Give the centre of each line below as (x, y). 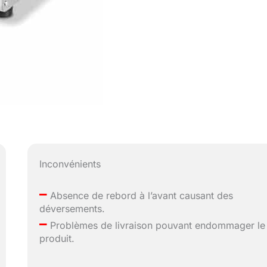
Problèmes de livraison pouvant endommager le (156, 226)
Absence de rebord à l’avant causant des (140, 196)
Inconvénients (70, 164)
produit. (57, 239)
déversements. (72, 209)
